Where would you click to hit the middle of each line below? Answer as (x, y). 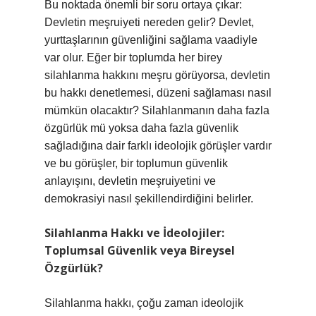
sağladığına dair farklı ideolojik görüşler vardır (158, 146)
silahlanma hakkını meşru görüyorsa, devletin (157, 75)
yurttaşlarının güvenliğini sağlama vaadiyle (151, 40)
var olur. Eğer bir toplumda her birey (133, 57)
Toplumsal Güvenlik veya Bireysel (140, 250)
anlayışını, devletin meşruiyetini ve (130, 181)
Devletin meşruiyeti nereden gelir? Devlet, (149, 22)
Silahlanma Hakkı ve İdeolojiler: (134, 233)
